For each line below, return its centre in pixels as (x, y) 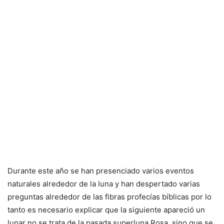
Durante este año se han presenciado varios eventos (101, 171)
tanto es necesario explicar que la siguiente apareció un (106, 210)
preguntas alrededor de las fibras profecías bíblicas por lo (109, 197)
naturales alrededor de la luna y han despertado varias (104, 184)
